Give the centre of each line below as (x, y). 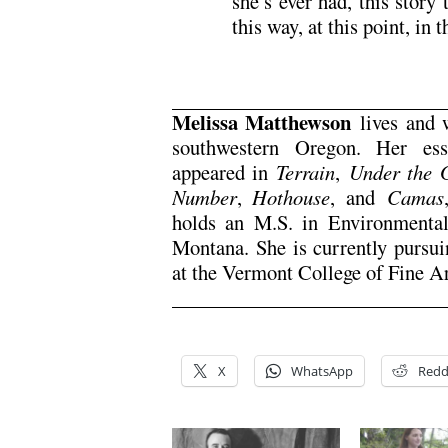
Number (204, 196)
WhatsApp (322, 370)
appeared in (224, 171)
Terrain (305, 171)
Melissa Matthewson (262, 121)
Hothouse (291, 196)
